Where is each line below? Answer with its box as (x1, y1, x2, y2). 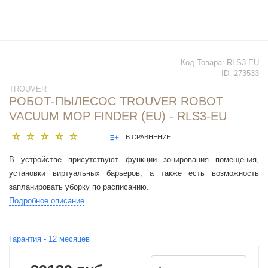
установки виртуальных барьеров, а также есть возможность (9, 169, 259, 178)
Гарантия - (9, 234, 48, 244)
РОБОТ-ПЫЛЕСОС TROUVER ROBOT (9, 95, 223, 108)
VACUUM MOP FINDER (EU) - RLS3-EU (9, 109, 227, 123)
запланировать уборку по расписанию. (9, 182, 151, 192)
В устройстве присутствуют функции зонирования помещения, (9, 155, 259, 165)
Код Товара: (181, 58, 227, 68)
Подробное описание (9, 196, 84, 206)
